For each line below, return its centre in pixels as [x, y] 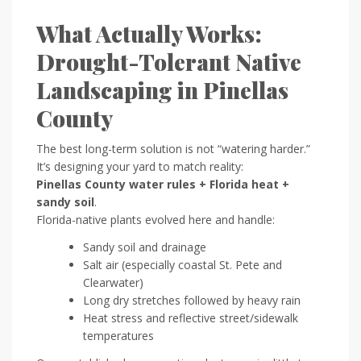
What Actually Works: [149, 33]
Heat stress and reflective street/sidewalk [191, 317]
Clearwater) [113, 282]
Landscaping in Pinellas [162, 89]
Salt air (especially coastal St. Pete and [183, 264]
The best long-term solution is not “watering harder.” [173, 148]
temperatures [118, 335]
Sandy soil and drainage [145, 247]
